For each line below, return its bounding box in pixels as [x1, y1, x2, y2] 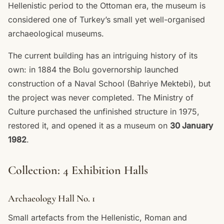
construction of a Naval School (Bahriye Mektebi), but [8, 78, 210, 88]
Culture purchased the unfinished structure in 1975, [8, 106, 199, 116]
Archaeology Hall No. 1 [8, 192, 95, 204]
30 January [170, 120, 213, 130]
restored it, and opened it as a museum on [8, 120, 170, 130]
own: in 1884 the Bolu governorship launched [8, 64, 178, 74]
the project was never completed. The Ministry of [8, 92, 193, 102]
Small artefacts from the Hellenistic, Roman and [8, 212, 187, 222]
